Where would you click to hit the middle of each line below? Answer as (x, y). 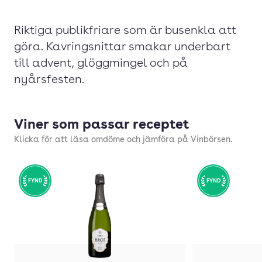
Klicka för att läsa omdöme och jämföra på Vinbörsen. (123, 140)
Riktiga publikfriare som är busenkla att (125, 31)
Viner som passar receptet (101, 125)
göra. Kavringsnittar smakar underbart (122, 47)
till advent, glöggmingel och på (101, 64)
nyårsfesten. (49, 80)
